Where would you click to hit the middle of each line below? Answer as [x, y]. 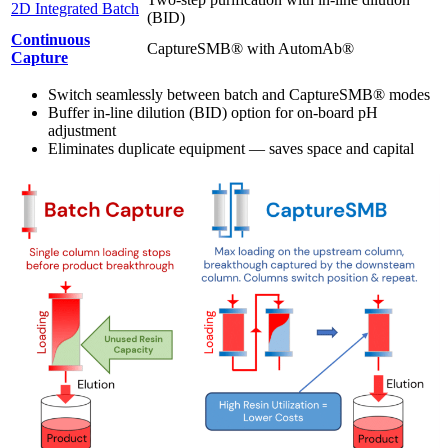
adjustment [82, 131]
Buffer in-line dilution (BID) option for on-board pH [213, 113]
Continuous [50, 40]
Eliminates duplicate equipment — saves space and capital [231, 149]
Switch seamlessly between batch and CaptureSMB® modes [239, 95]
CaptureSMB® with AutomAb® [250, 49]
